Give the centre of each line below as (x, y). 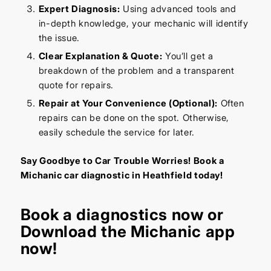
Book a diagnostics (94, 214)
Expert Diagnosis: (79, 8)
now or (196, 214)
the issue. (59, 38)
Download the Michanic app (128, 231)
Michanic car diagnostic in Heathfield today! (122, 175)
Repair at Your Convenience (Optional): (128, 103)
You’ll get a (188, 56)
